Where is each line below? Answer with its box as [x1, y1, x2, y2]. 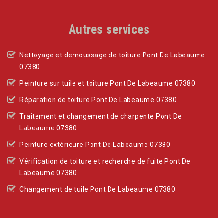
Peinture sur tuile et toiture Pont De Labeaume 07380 [19, 79, 195, 87]
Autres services [68, 21, 150, 36]
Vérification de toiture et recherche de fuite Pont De [19, 157, 191, 165]
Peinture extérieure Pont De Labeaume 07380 [19, 140, 170, 148]
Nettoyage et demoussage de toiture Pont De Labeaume [19, 51, 205, 59]
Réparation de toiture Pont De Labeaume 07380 [19, 95, 177, 104]
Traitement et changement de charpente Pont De [19, 112, 182, 120]
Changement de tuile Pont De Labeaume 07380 [19, 185, 175, 193]
